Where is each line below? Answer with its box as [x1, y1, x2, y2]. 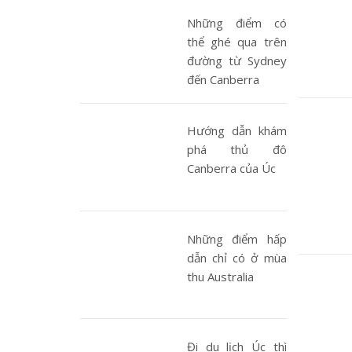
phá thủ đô [187, 141, 287, 158]
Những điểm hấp [187, 230, 287, 247]
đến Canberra [187, 71, 260, 88]
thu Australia [187, 268, 255, 284]
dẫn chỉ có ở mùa [187, 249, 287, 266]
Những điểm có [187, 15, 287, 31]
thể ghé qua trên [187, 34, 287, 50]
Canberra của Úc [187, 160, 277, 177]
